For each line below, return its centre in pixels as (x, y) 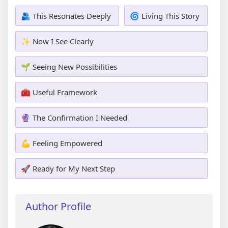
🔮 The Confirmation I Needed (74, 117)
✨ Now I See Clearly (57, 41)
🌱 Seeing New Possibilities (69, 66)
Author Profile (58, 206)
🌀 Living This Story (165, 16)
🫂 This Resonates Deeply (66, 16)
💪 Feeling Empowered (62, 143)
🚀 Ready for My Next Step (68, 168)
